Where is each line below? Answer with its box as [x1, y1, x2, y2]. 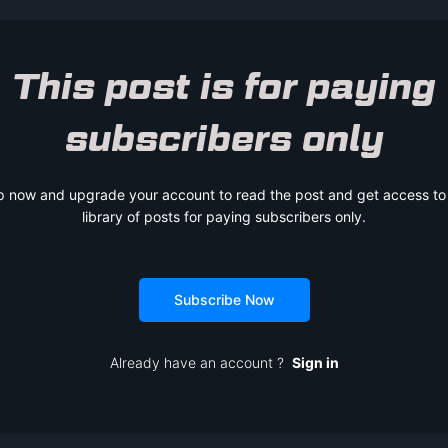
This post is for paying [12, 64, 436, 107]
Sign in [291, 353, 339, 371]
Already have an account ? [109, 353, 292, 371]
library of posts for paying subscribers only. [82, 207, 366, 225]
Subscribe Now [173, 290, 275, 308]
